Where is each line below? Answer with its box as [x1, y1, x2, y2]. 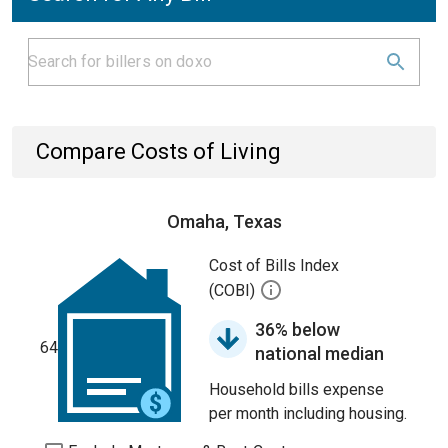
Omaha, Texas [166, 211, 282, 232]
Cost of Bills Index [209, 256, 339, 275]
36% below [255, 319, 340, 340]
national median [255, 343, 384, 364]
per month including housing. [209, 404, 407, 423]
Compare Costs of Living [36, 139, 281, 164]
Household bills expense [209, 380, 384, 399]
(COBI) [209, 281, 259, 301]
